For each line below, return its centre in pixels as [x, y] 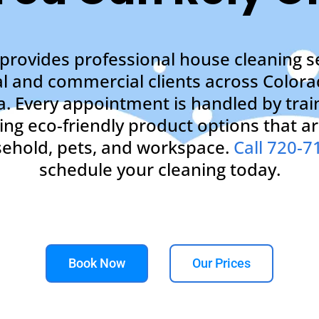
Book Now [97, 263]
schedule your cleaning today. [159, 169]
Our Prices [221, 263]
